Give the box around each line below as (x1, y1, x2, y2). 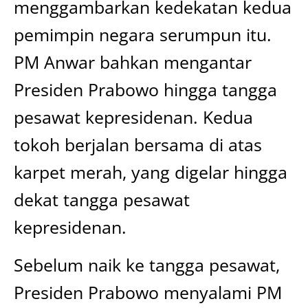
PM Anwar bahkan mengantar (14, 50, 252, 74)
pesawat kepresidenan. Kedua (14, 105, 253, 129)
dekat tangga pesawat (14, 188, 190, 211)
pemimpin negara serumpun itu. (14, 23, 272, 46)
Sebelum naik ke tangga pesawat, (14, 253, 280, 276)
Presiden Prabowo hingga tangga (14, 78, 277, 101)
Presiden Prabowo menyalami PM (14, 280, 282, 304)
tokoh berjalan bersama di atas (14, 133, 262, 156)
